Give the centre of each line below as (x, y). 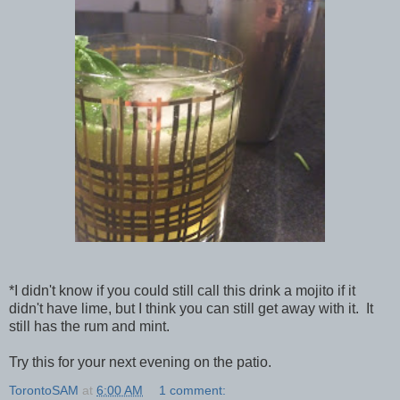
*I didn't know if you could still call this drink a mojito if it (182, 290)
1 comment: (193, 390)
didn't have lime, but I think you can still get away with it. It (191, 308)
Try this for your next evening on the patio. (140, 362)
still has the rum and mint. (89, 326)
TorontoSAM (44, 390)
